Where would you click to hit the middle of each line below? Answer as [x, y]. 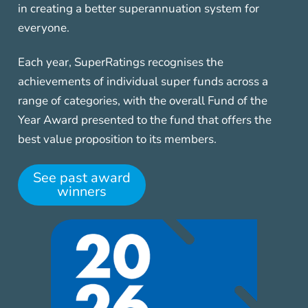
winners [81, 191]
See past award [81, 177]
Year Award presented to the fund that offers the [144, 120]
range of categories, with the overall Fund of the [142, 100]
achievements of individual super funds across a [143, 81]
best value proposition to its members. [117, 139]
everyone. [43, 27]
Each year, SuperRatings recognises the [120, 62]
